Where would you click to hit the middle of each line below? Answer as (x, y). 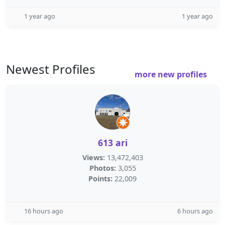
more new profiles (172, 74)
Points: (100, 179)
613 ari (113, 143)
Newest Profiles (51, 69)
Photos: (102, 168)
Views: (93, 157)
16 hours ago (44, 211)
